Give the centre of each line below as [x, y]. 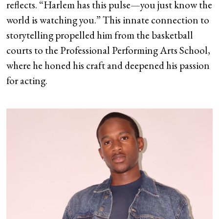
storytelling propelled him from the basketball [100, 35]
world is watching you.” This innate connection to [108, 20]
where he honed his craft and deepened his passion [108, 66]
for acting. [27, 81]
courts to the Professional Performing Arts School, [109, 50]
